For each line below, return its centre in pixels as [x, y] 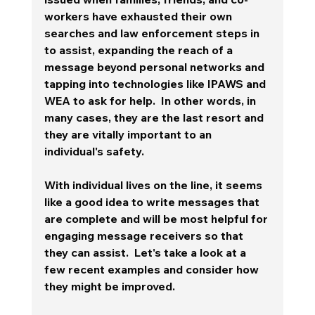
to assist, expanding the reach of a [140, 50]
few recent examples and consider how [153, 269]
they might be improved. [111, 286]
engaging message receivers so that [145, 235]
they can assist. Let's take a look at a [146, 252]
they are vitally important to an [129, 134]
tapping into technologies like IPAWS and [156, 83]
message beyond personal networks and [155, 66]
